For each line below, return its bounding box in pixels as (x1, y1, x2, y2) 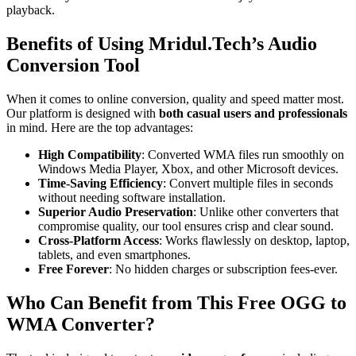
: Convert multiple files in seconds (163, 176, 333, 191)
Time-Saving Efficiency (38, 176, 163, 191)
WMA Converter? (6, 314, 155, 335)
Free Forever (38, 262, 109, 277)
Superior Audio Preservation (38, 205, 193, 219)
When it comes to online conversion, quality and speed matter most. (6, 92, 344, 106)
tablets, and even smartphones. (38, 248, 191, 262)
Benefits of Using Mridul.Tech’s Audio (6, 33, 317, 55)
